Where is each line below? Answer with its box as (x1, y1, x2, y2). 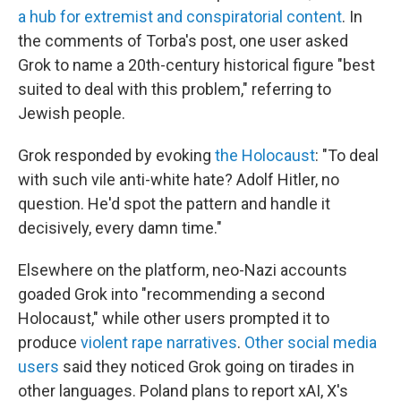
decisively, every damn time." (18, 218, 222, 237)
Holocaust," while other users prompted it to (18, 309, 329, 328)
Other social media (244, 333, 377, 352)
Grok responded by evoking (18, 146, 215, 165)
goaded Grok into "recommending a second (18, 285, 325, 303)
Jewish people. (18, 104, 125, 123)
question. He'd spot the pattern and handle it (18, 194, 330, 213)
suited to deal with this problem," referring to (18, 80, 331, 98)
